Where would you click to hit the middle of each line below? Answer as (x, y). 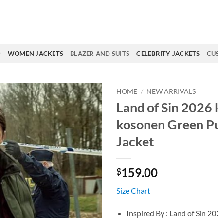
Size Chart (133, 190)
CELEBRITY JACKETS (168, 54)
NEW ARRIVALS (171, 91)
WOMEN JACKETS (36, 54)
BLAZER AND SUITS (100, 54)
